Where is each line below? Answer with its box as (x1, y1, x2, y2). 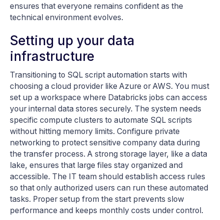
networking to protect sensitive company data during (10, 137, 200, 147)
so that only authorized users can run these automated (10, 183, 208, 192)
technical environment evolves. (10, 12, 123, 22)
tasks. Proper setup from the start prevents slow (10, 194, 184, 204)
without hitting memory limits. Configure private (10, 126, 180, 136)
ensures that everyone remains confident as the (10, 1, 183, 11)
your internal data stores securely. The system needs (10, 104, 201, 113)
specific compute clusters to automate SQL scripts (10, 115, 192, 125)
